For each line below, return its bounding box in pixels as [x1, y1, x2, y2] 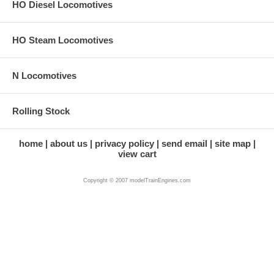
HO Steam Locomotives [12, 34, 113, 45]
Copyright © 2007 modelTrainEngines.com [83, 177, 191, 183]
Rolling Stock [12, 105, 70, 116]
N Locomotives [12, 70, 76, 81]
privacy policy [94, 138, 154, 149]
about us [50, 138, 87, 149]
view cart [117, 148, 157, 159]
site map [214, 138, 251, 149]
